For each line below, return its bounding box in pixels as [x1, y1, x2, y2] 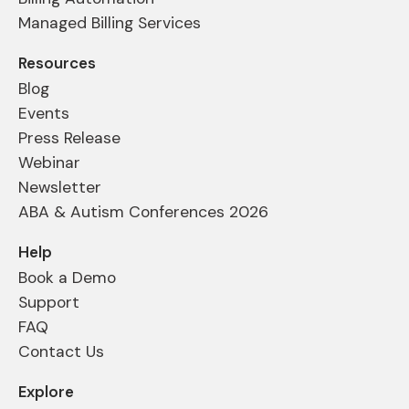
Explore [18, 382, 74, 403]
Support [18, 292, 79, 313]
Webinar [18, 152, 80, 173]
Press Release [18, 128, 121, 149]
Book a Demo [18, 267, 116, 288]
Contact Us [18, 341, 104, 362]
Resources [18, 53, 96, 74]
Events [18, 103, 69, 124]
